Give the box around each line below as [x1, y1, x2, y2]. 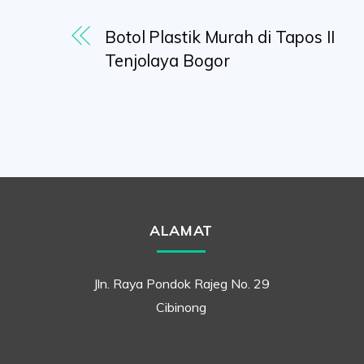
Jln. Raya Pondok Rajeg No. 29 [93, 275, 270, 292]
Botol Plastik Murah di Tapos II [104, 27, 335, 48]
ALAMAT [149, 220, 214, 239]
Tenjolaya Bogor [104, 50, 230, 71]
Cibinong [156, 299, 207, 316]
